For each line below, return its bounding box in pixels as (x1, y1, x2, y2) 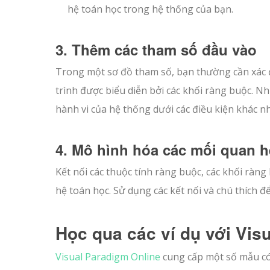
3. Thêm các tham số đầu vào (55, 39, 257, 60)
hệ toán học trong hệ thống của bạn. (67, 2, 233, 16)
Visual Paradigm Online (55, 250, 160, 263)
